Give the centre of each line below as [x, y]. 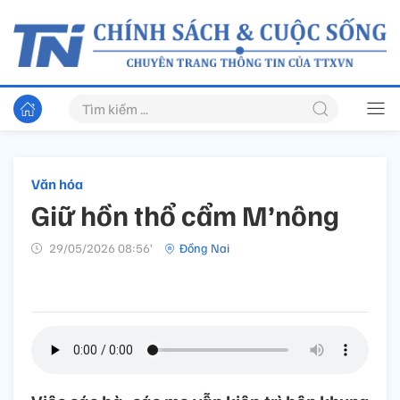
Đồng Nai [204, 248]
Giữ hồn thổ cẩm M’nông [185, 215]
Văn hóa [57, 184]
